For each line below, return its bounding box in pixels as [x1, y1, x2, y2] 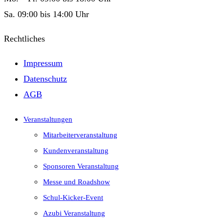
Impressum [23, 58, 63, 68]
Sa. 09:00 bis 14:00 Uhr [4, 9, 89, 20]
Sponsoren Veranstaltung [43, 162, 119, 171]
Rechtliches [4, 34, 45, 44]
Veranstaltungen [23, 115, 72, 124]
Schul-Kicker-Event [43, 194, 103, 202]
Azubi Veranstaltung [43, 209, 105, 218]
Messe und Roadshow [43, 178, 110, 186]
